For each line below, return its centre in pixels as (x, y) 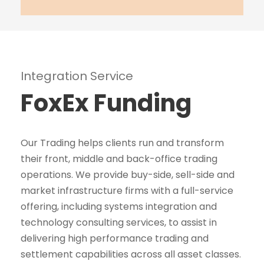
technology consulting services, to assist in (119, 222)
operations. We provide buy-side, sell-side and (128, 175)
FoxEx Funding (106, 103)
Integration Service (77, 76)
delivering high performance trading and (115, 238)
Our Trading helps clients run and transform (122, 143)
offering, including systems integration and (119, 207)
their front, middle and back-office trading (119, 159)
